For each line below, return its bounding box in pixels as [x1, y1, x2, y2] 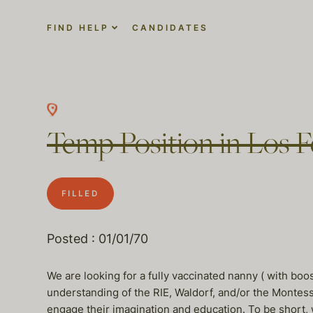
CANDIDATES [132, 22, 208, 33]
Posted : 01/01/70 [47, 231, 148, 246]
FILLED [61, 189, 99, 198]
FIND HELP [47, 22, 109, 33]
